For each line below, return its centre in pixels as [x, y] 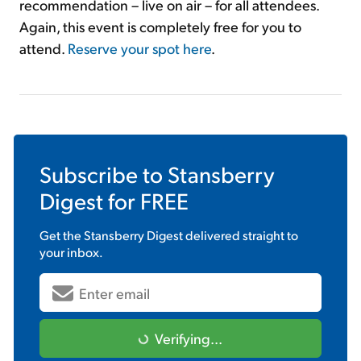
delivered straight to [241, 235]
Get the [62, 235]
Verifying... [189, 338]
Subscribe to [104, 174]
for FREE [146, 201]
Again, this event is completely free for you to [160, 27]
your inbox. [71, 252]
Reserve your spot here [139, 48]
